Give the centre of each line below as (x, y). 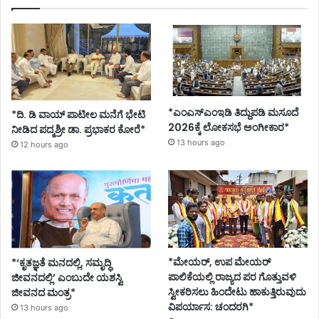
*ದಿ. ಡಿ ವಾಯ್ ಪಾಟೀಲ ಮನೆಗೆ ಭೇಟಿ (78, 115)
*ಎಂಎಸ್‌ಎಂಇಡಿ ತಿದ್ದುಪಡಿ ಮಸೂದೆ (234, 113)
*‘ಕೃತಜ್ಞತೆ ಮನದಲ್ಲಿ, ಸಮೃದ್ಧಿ (61, 263)
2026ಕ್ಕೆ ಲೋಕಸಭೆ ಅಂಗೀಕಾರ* (229, 128)
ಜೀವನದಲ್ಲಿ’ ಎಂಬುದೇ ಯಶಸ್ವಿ (67, 278)
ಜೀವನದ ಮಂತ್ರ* (43, 293)
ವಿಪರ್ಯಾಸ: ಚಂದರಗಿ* (211, 307)
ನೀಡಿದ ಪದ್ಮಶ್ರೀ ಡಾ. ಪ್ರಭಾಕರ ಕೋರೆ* (78, 130)
